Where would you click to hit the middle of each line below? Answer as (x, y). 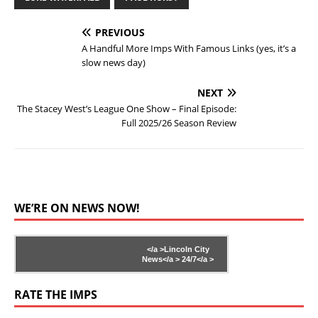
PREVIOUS (120, 32)
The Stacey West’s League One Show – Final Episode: (127, 108)
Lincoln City (186, 249)
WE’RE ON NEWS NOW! (77, 208)
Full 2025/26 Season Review (179, 122)
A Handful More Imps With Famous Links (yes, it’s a (189, 48)
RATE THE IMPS (56, 294)
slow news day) (114, 62)
